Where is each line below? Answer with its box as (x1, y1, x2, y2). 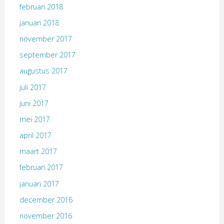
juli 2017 (19, 82, 46, 92)
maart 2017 (19, 146, 57, 156)
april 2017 (19, 130, 51, 140)
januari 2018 (19, 17, 59, 27)
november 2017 (19, 33, 72, 43)
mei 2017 (19, 114, 50, 124)
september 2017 (19, 50, 75, 60)
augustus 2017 (19, 66, 67, 76)
